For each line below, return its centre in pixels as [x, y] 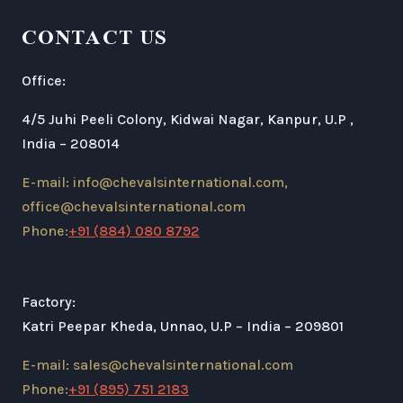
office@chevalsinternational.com [134, 206]
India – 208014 [71, 143]
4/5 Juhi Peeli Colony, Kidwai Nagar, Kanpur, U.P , [188, 119]
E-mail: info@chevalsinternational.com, [155, 182]
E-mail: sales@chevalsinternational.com [157, 365]
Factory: [49, 302]
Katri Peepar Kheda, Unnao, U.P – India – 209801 [183, 326]
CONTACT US [94, 39]
